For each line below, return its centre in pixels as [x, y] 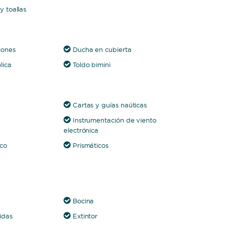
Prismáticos [91, 145]
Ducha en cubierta [102, 49]
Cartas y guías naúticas [110, 105]
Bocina [83, 201]
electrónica [81, 130]
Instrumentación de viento [115, 120]
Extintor [85, 216]
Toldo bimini [91, 65]
